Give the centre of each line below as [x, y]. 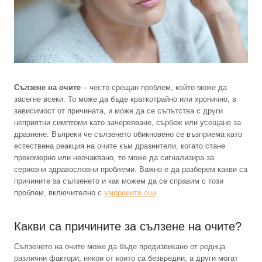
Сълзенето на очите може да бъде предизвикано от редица [120, 247]
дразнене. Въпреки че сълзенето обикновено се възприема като [128, 135]
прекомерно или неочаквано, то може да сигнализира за [114, 158]
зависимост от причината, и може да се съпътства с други [118, 111]
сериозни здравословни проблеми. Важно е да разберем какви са [131, 170]
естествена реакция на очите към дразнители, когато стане [120, 146]
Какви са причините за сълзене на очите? [128, 227]
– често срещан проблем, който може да [154, 88]
